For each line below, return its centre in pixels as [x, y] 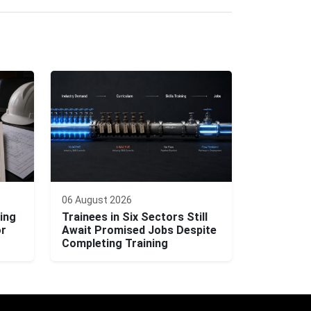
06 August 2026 [97, 200]
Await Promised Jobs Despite [139, 230]
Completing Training [115, 244]
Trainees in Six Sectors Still [135, 217]
